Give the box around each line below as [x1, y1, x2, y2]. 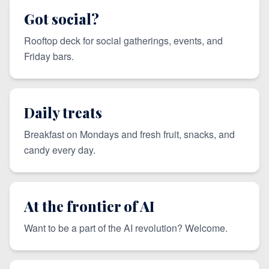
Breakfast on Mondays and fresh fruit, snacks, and [24, 127, 235, 141]
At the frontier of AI [24, 196, 155, 216]
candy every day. [24, 143, 95, 157]
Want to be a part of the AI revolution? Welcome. [24, 221, 228, 235]
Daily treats [24, 103, 102, 122]
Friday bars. [24, 49, 74, 63]
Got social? [24, 9, 99, 28]
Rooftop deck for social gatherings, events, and [24, 34, 223, 47]
